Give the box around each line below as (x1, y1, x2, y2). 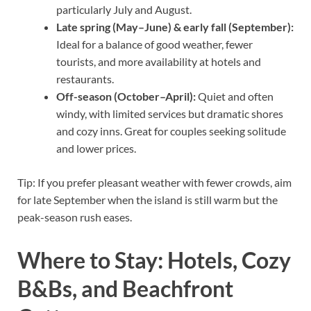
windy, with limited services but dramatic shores (56, 107, 283, 121)
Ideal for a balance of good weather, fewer (56, 37, 253, 51)
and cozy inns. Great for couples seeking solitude (56, 124, 286, 138)
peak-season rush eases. (17, 210, 132, 224)
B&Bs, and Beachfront (17, 274, 233, 302)
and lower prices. (56, 142, 136, 155)
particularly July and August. (56, 3, 192, 17)
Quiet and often (196, 90, 274, 103)
